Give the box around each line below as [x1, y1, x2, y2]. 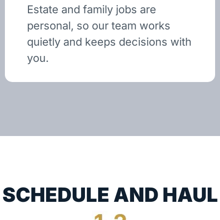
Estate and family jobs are [27, 2, 156, 16]
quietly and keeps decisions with [27, 35, 192, 48]
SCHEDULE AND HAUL [2, 182, 218, 207]
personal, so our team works [27, 19, 170, 32]
